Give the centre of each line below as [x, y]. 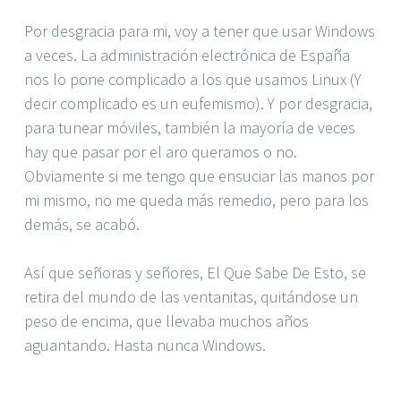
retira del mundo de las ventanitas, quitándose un [191, 296]
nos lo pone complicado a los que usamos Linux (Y [193, 79]
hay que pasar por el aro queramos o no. [161, 151]
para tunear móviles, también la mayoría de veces [190, 127]
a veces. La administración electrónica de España [187, 55]
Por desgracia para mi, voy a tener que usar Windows [200, 30]
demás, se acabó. [82, 224]
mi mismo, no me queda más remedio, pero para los [196, 200]
